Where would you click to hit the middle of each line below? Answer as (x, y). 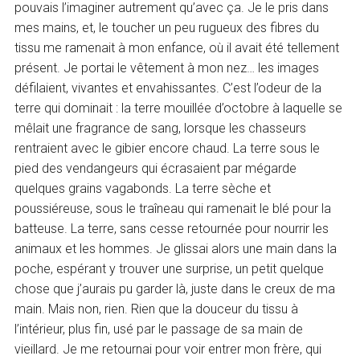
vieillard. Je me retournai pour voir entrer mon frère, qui (168, 350)
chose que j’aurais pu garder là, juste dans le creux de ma (175, 289)
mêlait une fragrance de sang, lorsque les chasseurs (161, 129)
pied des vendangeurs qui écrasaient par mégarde (156, 169)
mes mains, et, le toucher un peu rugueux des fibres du (167, 28)
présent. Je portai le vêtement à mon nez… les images (167, 68)
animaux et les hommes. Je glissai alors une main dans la (176, 249)
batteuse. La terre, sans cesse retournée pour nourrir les (172, 229)
